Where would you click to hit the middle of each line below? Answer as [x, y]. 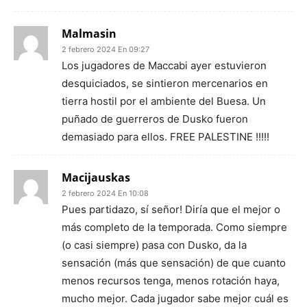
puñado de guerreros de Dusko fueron [155, 119]
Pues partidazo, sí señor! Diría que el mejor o [171, 209]
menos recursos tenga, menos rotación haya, [171, 281]
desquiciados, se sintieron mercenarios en [165, 83]
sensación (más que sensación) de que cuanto [174, 263]
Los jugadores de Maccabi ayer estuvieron [164, 65]
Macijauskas [96, 177]
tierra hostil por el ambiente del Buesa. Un [164, 101]
